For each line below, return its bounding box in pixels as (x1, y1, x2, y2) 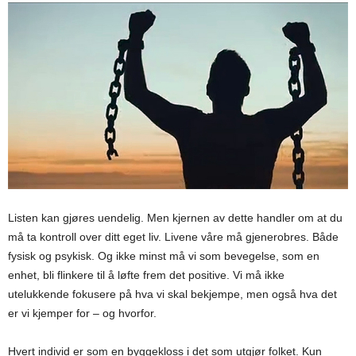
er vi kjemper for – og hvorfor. (8, 306, 157, 319)
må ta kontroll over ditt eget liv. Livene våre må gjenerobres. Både (8, 230, 339, 243)
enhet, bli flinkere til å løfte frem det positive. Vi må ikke (8, 268, 284, 281)
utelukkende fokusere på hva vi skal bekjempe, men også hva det (8, 287, 337, 300)
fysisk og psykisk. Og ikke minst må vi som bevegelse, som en (8, 249, 319, 262)
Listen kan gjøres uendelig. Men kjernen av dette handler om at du (8, 211, 342, 224)
